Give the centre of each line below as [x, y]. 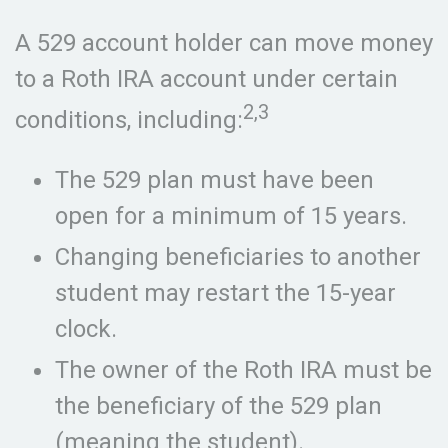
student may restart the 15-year [225, 293]
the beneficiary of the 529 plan [218, 406]
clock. [86, 329]
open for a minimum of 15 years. [231, 216]
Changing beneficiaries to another [238, 257]
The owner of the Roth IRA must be [243, 370]
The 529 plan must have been [214, 180]
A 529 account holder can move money [224, 43]
